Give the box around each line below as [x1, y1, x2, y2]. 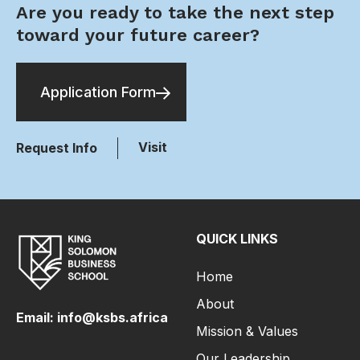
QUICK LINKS [196, 231, 278, 247]
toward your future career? [16, 25, 260, 46]
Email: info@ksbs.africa [16, 309, 168, 325]
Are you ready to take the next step [16, 2, 334, 23]
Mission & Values [196, 323, 298, 340]
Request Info [16, 140, 97, 157]
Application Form [40, 84, 156, 101]
